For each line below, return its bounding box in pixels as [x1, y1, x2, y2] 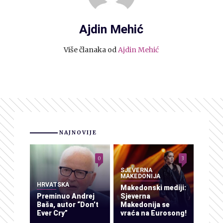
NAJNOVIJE [59, 129, 97, 136]
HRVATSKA [36, 181, 69, 188]
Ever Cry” [36, 209, 68, 217]
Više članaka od [64, 45, 118, 54]
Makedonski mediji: [120, 184, 186, 192]
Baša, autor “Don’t [36, 201, 99, 209]
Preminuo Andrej [36, 192, 95, 200]
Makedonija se [120, 201, 170, 209]
